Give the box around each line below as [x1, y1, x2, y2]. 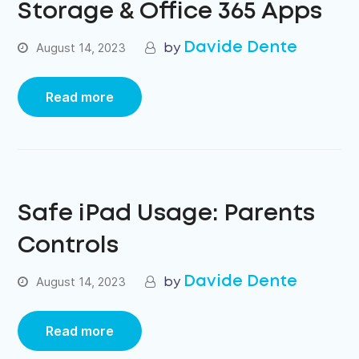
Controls [18, 236, 119, 256]
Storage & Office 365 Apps [18, 2, 323, 22]
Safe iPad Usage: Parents [18, 204, 316, 224]
